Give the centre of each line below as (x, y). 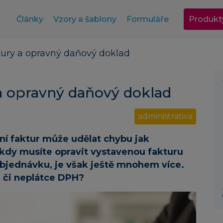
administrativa (165, 116)
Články (30, 19)
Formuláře (147, 19)
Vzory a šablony (85, 19)
